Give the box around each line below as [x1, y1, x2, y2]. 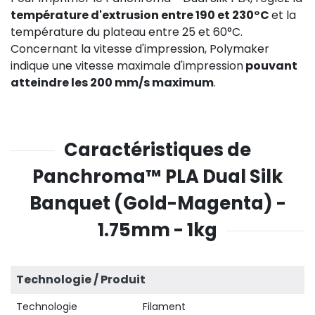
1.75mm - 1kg [98, 217, 217, 243]
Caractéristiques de [64, 136, 251, 162]
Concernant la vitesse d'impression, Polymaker [11, 40, 269, 57]
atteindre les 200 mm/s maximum [11, 74, 214, 91]
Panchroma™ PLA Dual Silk [32, 163, 283, 189]
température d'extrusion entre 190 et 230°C [11, 6, 271, 23]
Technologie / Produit [16, 271, 146, 288]
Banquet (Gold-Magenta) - [29, 190, 286, 216]
